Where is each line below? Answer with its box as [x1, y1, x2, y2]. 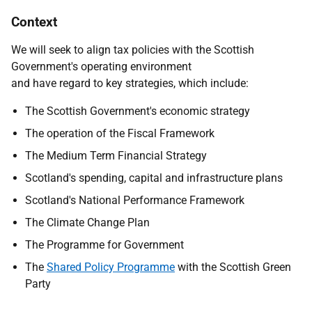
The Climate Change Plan [25, 216, 150, 229]
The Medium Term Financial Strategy [25, 149, 207, 162]
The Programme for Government [25, 238, 184, 251]
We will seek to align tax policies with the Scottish [11, 43, 254, 56]
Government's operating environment [11, 60, 192, 73]
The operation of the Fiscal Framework [25, 127, 214, 140]
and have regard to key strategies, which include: [11, 77, 249, 90]
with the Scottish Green [175, 260, 291, 274]
